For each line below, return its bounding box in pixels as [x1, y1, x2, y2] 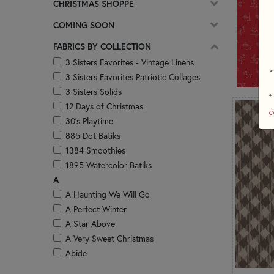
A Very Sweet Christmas [65, 232, 154, 244]
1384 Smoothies [65, 144, 125, 156]
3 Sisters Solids [65, 86, 122, 97]
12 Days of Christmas [65, 100, 143, 112]
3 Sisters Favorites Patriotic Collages [65, 71, 200, 83]
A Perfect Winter [65, 203, 127, 215]
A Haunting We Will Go [65, 188, 150, 200]
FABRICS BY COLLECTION [53, 40, 151, 52]
